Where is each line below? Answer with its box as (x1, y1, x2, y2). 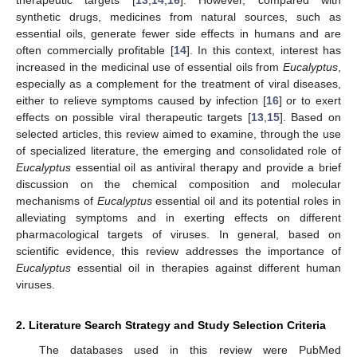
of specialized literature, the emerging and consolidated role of (16, 143, 341, 157)
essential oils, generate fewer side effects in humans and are (16, 26, 341, 40)
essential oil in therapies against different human (71, 261, 341, 274)
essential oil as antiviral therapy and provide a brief (71, 160, 341, 174)
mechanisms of (16, 194, 97, 207)
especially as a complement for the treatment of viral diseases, (16, 76, 341, 90)
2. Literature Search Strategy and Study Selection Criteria (16, 318, 326, 331)
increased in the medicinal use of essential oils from (16, 60, 283, 73)
